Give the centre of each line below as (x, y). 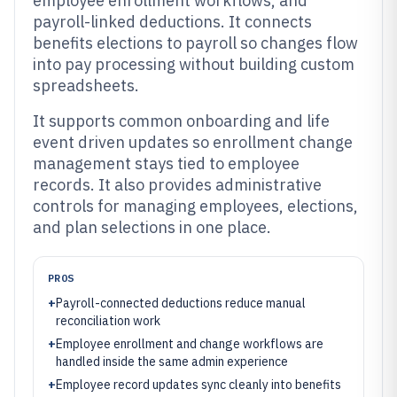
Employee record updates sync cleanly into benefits (198, 385)
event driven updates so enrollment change (193, 142)
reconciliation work (108, 321)
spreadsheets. (86, 86)
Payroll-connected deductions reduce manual (181, 303)
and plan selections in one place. (152, 227)
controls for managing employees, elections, (195, 206)
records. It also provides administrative (177, 185)
